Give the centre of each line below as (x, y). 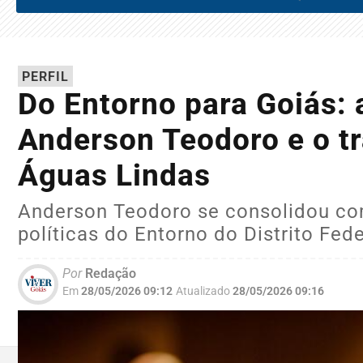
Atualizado (203, 292)
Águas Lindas (114, 176)
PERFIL (45, 77)
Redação (109, 274)
